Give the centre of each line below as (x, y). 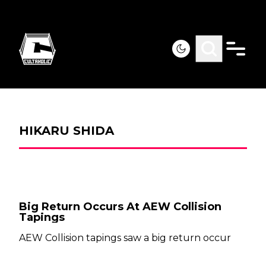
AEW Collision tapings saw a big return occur (125, 238)
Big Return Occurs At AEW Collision (120, 207)
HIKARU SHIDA (66, 131)
